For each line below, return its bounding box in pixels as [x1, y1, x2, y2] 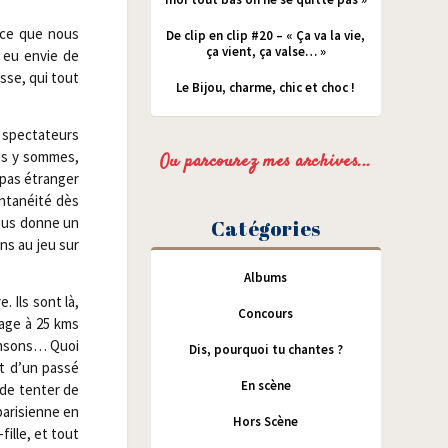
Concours [238, 304, 294, 322]
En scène [240, 376, 291, 394]
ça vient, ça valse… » [205, 42, 326, 60]
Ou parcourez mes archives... [159, 148, 372, 175]
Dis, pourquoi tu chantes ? [188, 340, 343, 358]
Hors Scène [233, 412, 299, 430]
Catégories [210, 214, 321, 242]
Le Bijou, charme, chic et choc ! [176, 78, 356, 96]
